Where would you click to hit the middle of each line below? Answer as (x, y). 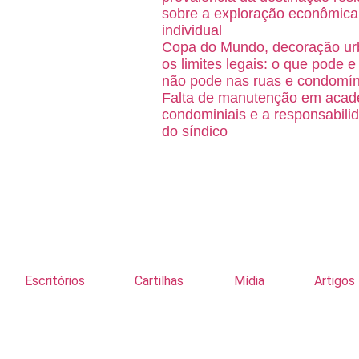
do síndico (195, 132)
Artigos (335, 281)
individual (192, 31)
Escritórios (54, 281)
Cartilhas (159, 281)
